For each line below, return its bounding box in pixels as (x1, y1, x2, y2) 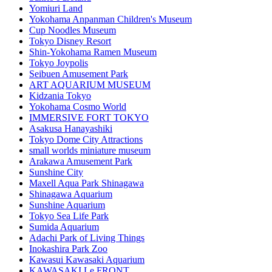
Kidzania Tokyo (29, 90, 91, 101)
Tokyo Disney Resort (29, 36, 111, 47)
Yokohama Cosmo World (29, 101, 126, 112)
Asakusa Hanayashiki (29, 123, 112, 134)
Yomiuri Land (29, 3, 83, 14)
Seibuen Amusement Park (29, 69, 128, 80)
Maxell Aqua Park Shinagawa (29, 178, 144, 189)
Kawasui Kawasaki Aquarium (29, 254, 144, 265)
